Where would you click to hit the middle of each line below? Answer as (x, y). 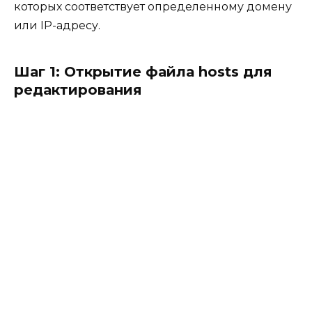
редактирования (78, 90)
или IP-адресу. (57, 26)
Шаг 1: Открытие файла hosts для (143, 72)
